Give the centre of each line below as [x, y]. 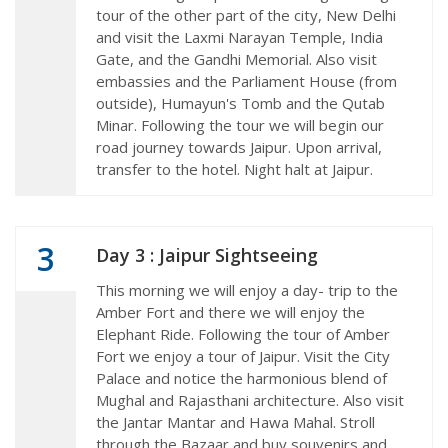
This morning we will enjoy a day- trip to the [247, 289]
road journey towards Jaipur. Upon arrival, [239, 146]
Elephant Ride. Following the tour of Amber [243, 333]
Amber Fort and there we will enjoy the [230, 311]
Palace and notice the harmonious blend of [241, 377]
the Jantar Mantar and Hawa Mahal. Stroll [235, 421]
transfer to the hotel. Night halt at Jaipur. [234, 168]
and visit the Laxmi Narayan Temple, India [239, 36]
